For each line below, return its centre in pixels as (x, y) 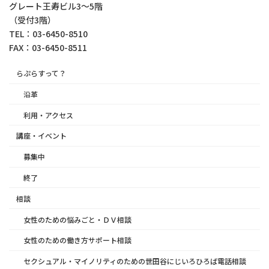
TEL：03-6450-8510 (48, 33)
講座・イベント (41, 136)
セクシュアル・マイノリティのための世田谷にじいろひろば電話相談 (135, 261)
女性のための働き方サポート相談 (77, 240)
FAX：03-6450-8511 (48, 47)
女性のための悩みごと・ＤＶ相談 (77, 219)
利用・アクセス (48, 115)
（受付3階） (32, 20)
